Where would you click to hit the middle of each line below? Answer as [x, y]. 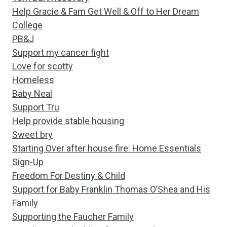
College [27, 25]
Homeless [33, 80]
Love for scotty [43, 66]
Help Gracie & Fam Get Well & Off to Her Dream [106, 11]
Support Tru [36, 107]
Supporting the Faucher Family [73, 217]
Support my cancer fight [61, 52]
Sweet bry [32, 135]
